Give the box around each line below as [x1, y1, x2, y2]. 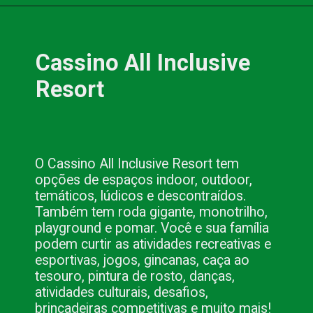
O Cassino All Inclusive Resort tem [35, 155, 240, 172]
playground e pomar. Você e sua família [35, 219, 270, 236]
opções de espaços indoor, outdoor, [35, 171, 253, 188]
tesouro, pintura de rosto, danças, [35, 268, 235, 284]
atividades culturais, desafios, [35, 284, 209, 300]
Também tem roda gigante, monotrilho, [35, 203, 268, 220]
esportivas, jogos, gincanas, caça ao [35, 252, 250, 268]
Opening [39, 20, 78, 31]
